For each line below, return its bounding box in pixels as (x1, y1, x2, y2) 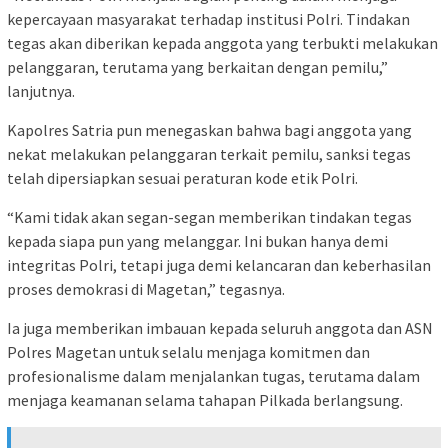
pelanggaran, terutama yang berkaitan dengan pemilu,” (7, 56, 388, 77)
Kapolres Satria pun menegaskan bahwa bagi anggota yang (7, 119, 412, 140)
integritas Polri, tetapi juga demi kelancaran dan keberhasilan (7, 254, 431, 275)
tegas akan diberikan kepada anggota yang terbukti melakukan (7, 32, 438, 53)
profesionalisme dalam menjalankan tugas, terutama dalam (7, 365, 420, 386)
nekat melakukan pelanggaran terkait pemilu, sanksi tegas (7, 143, 411, 164)
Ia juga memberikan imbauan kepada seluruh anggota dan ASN (7, 317, 433, 338)
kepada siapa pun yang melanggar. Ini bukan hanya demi (7, 230, 388, 251)
